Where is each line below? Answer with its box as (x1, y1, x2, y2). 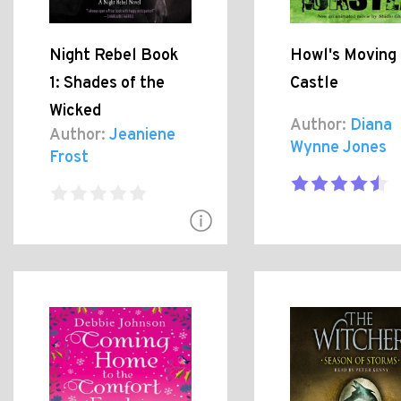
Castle (289, 73, 338, 94)
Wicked (49, 100, 101, 122)
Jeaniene (106, 124, 175, 146)
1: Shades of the (49, 73, 165, 94)
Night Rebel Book (49, 45, 178, 66)
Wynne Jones (289, 137, 387, 158)
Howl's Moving (289, 45, 397, 66)
